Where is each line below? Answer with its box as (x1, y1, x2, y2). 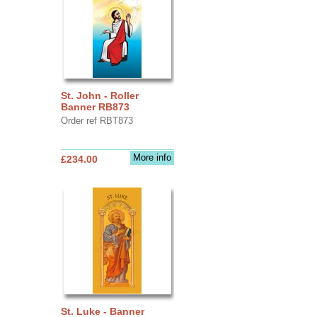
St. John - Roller (60, 89, 139, 101)
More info (132, 151, 171, 163)
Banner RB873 (60, 100, 129, 113)
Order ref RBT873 (60, 115, 133, 126)
